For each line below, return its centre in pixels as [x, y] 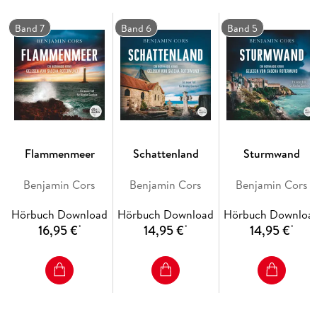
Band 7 [30, 29]
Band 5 [243, 29]
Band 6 [137, 29]
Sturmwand [272, 154]
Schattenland [166, 154]
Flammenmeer [59, 154]
